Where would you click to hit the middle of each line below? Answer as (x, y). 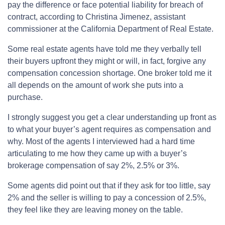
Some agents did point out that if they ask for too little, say (109, 185)
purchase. (25, 97)
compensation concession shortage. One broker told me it (109, 73)
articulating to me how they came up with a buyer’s (97, 153)
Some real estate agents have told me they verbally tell (104, 49)
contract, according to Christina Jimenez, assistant (96, 17)
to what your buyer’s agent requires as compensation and (109, 129)
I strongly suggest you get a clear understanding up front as (112, 117)
